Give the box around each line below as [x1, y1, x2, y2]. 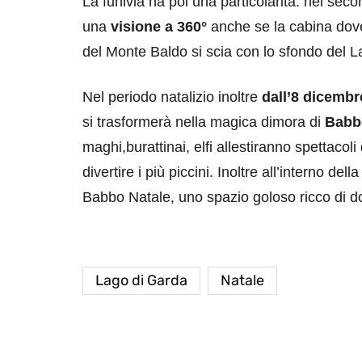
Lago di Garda [95, 271, 187, 289]
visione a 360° [111, 18, 207, 35]
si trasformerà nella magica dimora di [82, 113, 325, 130]
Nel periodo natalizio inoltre [82, 88, 262, 105]
